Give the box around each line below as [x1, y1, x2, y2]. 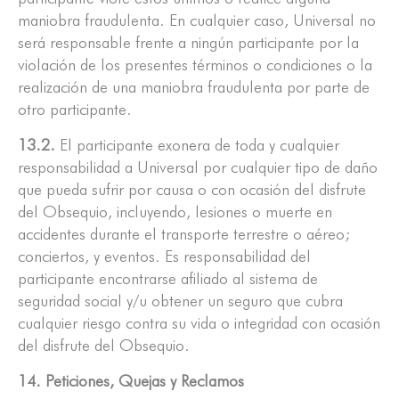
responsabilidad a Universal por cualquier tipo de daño [18, 158, 378, 177]
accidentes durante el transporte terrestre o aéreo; [18, 224, 350, 244]
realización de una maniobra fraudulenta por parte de [18, 77, 370, 97]
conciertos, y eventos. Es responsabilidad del [18, 247, 311, 266]
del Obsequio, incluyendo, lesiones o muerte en [18, 202, 332, 222]
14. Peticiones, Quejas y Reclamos [18, 371, 244, 391]
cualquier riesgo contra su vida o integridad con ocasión [18, 313, 380, 333]
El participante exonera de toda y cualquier [55, 135, 339, 155]
